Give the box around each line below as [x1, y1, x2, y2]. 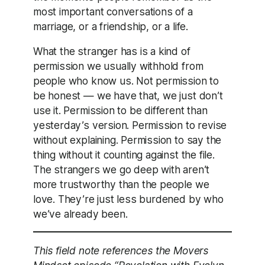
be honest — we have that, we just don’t [33, 89, 223, 102]
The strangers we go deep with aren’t [33, 163, 210, 176]
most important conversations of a [33, 5, 193, 18]
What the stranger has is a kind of [33, 45, 190, 57]
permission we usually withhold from [33, 60, 203, 72]
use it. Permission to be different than [33, 104, 208, 117]
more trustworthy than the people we [33, 178, 209, 190]
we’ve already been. [33, 208, 128, 220]
